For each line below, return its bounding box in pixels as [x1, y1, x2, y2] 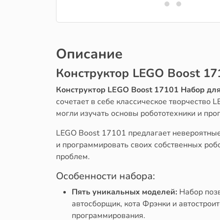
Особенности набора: [56, 169, 155, 183]
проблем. [56, 151, 90, 162]
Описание [56, 44, 123, 63]
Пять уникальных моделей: [72, 186, 177, 197]
